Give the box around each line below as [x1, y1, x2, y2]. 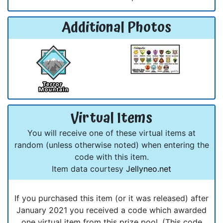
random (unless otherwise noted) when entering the [14, 139, 209, 150]
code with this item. [74, 151, 149, 162]
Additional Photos [62, 16, 171, 39]
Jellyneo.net [126, 163, 171, 174]
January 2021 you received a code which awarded [16, 205, 207, 215]
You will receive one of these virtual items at [27, 127, 196, 138]
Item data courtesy [52, 163, 126, 174]
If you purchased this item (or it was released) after [14, 193, 209, 203]
